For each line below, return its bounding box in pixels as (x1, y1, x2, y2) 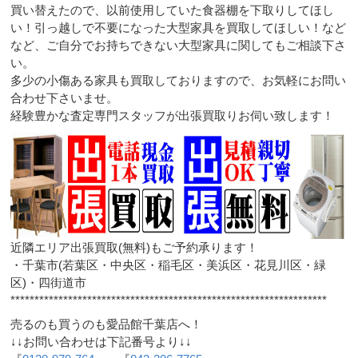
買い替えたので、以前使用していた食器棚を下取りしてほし (10, 2, 335, 17)
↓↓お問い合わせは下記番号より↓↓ (10, 335, 193, 349)
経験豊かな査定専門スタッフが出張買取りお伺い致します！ (10, 108, 335, 122)
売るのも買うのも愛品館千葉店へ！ (10, 317, 203, 332)
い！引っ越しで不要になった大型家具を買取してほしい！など (10, 20, 347, 34)
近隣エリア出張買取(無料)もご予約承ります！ (10, 240, 259, 254)
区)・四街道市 (10, 275, 87, 289)
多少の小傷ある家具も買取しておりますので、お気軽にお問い (10, 73, 347, 87)
